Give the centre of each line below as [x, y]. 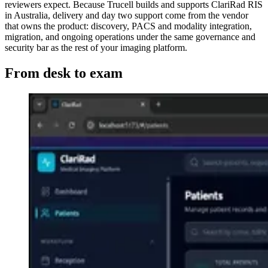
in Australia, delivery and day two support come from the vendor [127, 15]
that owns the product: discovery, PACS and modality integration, [128, 26]
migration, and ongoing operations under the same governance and [130, 36]
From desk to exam [64, 73]
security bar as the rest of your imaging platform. [96, 47]
